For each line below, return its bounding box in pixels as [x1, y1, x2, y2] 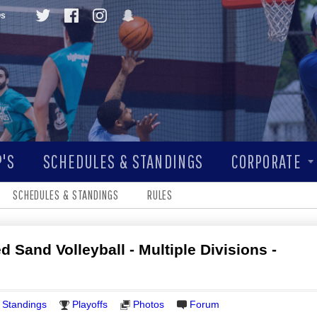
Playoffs [72, 299, 108, 310]
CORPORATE [231, 151, 301, 172]
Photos [133, 299, 164, 310]
